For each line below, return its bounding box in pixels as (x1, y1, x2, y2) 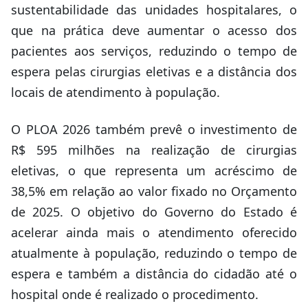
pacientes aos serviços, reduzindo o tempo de (11, 43, 297, 59)
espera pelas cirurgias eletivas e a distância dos (11, 63, 297, 80)
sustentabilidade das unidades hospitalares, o (11, 1, 297, 18)
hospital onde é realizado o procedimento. (11, 286, 258, 302)
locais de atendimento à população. (11, 84, 220, 100)
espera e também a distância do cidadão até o (11, 265, 297, 282)
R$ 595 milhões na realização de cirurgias (11, 142, 297, 158)
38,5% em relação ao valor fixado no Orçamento (11, 183, 297, 199)
